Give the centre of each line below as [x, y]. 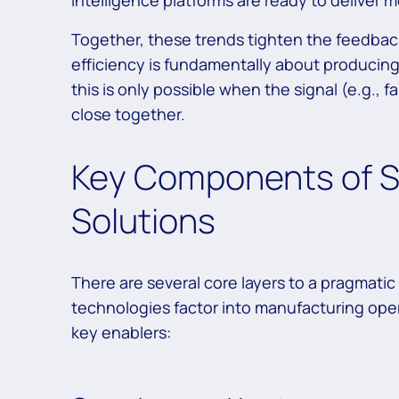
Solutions [143, 220]
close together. [128, 114]
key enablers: [121, 333]
